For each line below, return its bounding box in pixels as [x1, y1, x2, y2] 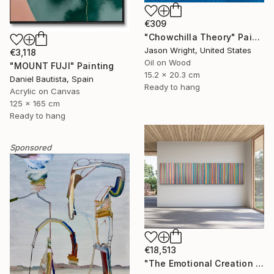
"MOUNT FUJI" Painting [10, 60, 114, 71]
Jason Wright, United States [144, 45, 251, 55]
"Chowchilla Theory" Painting [251, 31, 260, 42]
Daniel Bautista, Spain [10, 73, 94, 84]
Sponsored [10, 142, 51, 152]
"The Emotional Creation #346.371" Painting [255, 257, 264, 268]
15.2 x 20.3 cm [144, 69, 200, 80]
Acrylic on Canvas [10, 86, 80, 96]
